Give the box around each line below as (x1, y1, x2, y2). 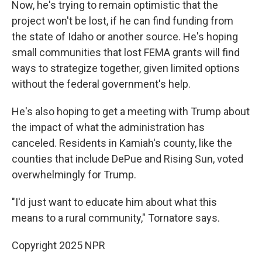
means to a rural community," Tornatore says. (12, 212, 220, 224)
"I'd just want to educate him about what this (12, 196, 217, 208)
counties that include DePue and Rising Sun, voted (12, 153, 243, 165)
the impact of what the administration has (12, 121, 205, 133)
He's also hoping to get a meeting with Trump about (12, 105, 250, 118)
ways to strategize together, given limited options (12, 62, 240, 74)
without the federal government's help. (12, 78, 191, 90)
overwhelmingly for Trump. (12, 168, 136, 181)
